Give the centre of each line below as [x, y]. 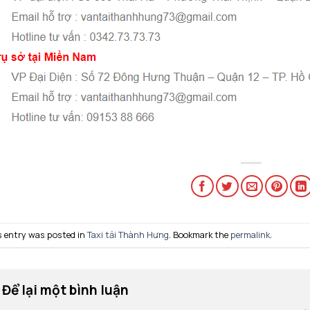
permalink [250, 235]
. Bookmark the [199, 235]
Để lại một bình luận [66, 290]
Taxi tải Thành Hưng [128, 235]
